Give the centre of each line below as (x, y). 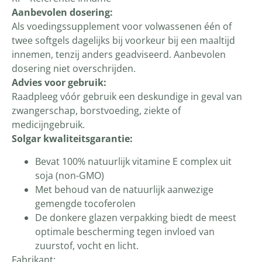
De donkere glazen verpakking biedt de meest (136, 217)
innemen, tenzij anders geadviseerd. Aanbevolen (119, 55)
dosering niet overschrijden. (74, 69)
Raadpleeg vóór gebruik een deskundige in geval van (127, 97)
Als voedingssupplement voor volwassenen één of (122, 27)
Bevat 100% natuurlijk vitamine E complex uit (133, 161)
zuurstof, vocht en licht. (87, 245)
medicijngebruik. (48, 125)
